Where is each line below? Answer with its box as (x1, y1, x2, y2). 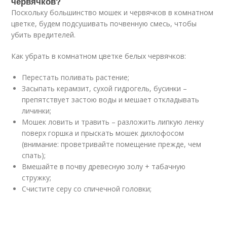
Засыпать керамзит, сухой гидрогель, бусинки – (22, 84, 187, 93)
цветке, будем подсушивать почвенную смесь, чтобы (11, 19, 197, 28)
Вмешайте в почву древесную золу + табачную (22, 162, 186, 171)
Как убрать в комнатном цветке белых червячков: (11, 51, 186, 61)
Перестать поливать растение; (22, 72, 130, 82)
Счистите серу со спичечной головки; (22, 184, 152, 194)
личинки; (22, 106, 52, 116)
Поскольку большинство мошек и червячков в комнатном (11, 8, 214, 17)
